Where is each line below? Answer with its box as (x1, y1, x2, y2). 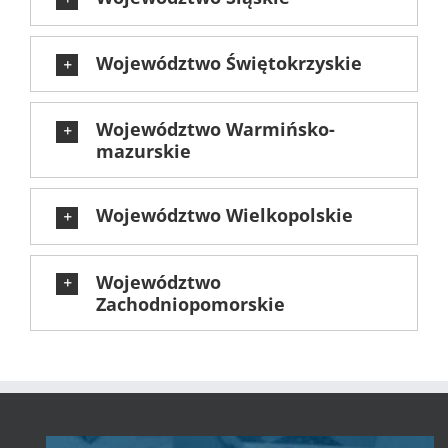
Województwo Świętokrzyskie (96, 51, 362, 76)
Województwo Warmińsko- (96, 117, 335, 142)
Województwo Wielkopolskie (96, 203, 353, 228)
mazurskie (96, 139, 191, 164)
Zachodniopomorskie (96, 291, 285, 316)
